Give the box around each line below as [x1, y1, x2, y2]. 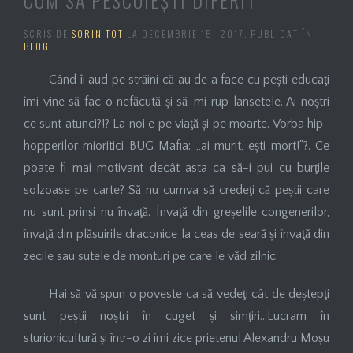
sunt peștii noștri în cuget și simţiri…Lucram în [24, 308, 329, 323]
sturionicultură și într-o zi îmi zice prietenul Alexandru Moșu [24, 330, 329, 345]
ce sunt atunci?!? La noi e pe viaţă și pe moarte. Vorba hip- [24, 116, 329, 131]
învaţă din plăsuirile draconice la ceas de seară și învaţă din [24, 226, 329, 241]
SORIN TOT [72, 26, 124, 40]
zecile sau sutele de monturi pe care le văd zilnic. [24, 248, 278, 263]
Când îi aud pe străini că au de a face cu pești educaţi [49, 72, 329, 87]
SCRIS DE [24, 26, 72, 40]
